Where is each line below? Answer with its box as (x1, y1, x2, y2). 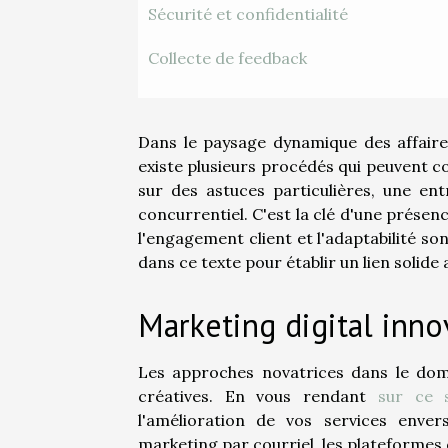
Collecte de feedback (148, 48, 307, 69)
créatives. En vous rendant (138, 386, 378, 407)
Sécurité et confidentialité (148, 4, 348, 25)
